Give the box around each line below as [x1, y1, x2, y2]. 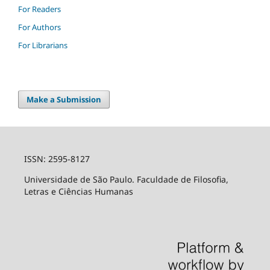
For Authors [18, 21, 61, 33]
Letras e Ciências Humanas [24, 185, 133, 197]
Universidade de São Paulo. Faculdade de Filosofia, [24, 173, 228, 185]
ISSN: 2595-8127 [24, 152, 90, 165]
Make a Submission [27, 93, 102, 105]
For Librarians [18, 39, 67, 51]
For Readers [18, 3, 61, 14]
